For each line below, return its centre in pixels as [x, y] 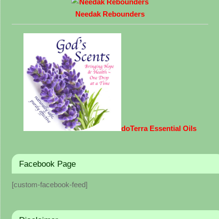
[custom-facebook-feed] [49, 184]
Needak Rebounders [110, 14]
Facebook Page [47, 164]
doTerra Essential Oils [159, 128]
